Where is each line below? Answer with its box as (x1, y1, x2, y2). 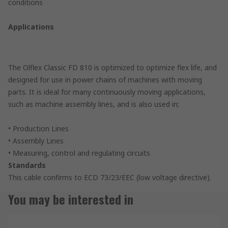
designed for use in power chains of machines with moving (8, 74, 202, 84)
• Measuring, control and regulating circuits (8, 148, 150, 158)
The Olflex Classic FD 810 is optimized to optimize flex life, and (8, 62, 217, 72)
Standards (8, 160, 46, 170)
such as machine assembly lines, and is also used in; (8, 99, 179, 109)
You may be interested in (8, 189, 133, 208)
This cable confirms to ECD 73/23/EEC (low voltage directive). (8, 172, 211, 182)
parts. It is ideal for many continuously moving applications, (8, 87, 206, 97)
